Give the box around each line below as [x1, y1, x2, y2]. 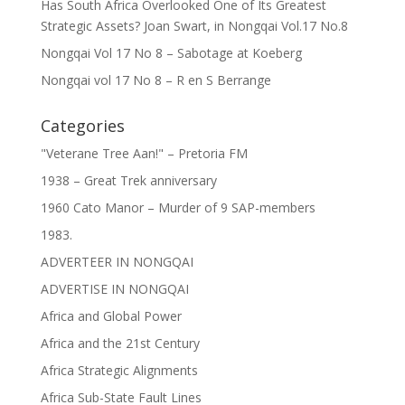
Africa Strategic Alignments [40, 362, 198, 380]
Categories [40, 115, 125, 137]
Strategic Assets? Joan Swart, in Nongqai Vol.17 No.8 [40, 17, 348, 35]
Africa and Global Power [40, 307, 182, 325]
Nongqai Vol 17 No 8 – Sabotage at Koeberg [40, 44, 302, 62]
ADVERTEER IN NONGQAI [40, 253, 193, 271]
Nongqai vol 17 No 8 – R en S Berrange [40, 71, 271, 89]
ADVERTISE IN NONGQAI [40, 280, 189, 298]
